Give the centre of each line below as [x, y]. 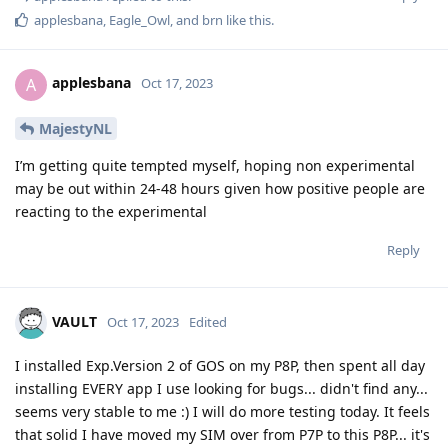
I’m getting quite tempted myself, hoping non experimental [215, 166]
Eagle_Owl [139, 19]
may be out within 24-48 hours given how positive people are [220, 189]
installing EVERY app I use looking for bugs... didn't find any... [221, 389]
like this [247, 19]
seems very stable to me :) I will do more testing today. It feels [222, 412]
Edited [208, 322]
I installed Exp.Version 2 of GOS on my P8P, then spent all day [220, 366]
